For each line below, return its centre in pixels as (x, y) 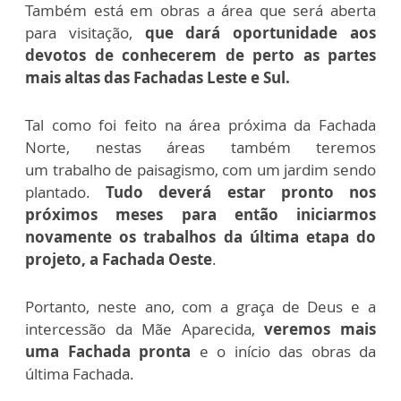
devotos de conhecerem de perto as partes (200, 55)
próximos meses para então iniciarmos (200, 214)
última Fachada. (80, 373)
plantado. (66, 192)
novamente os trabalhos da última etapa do (200, 236)
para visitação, (85, 32)
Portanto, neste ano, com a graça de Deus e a (200, 306)
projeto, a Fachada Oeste (119, 259)
